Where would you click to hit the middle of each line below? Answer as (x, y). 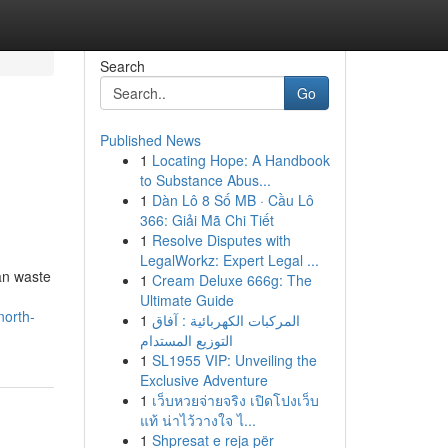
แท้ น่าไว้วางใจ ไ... (197, 420)
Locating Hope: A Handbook (240, 160)
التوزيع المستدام (186, 340)
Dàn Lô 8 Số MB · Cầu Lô (232, 200)
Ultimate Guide (186, 300)
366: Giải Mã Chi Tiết (206, 220)
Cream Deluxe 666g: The (231, 280)
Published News (150, 140)
